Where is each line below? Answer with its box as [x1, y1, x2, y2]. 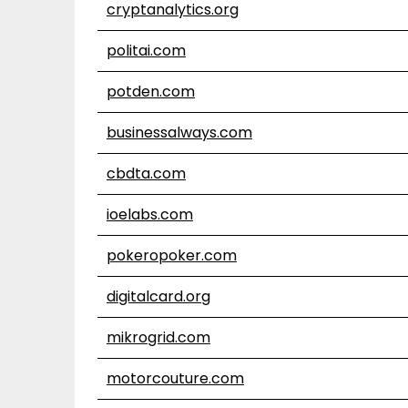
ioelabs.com [107, 204, 193, 225]
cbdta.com [107, 163, 186, 184]
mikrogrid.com [107, 327, 210, 348]
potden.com [107, 81, 195, 102]
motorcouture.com [107, 368, 244, 389]
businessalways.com [107, 122, 252, 143]
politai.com [107, 40, 186, 61]
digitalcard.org [107, 286, 210, 307]
